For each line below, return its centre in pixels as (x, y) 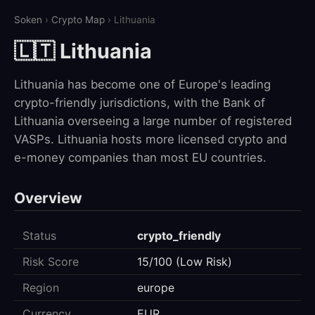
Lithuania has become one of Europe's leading (142, 85)
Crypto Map (78, 20)
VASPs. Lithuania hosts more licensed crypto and (150, 140)
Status (39, 236)
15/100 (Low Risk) (185, 262)
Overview (48, 198)
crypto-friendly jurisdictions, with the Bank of (140, 103)
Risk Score (51, 262)
